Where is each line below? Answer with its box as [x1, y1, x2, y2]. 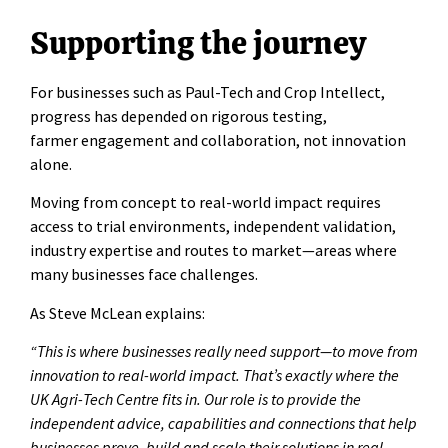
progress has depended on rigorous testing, [30, 105, 327, 126]
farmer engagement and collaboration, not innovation [30, 129, 406, 150]
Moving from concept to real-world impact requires [30, 192, 381, 213]
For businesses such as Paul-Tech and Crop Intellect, [30, 81, 385, 102]
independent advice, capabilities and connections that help [30, 412, 417, 433]
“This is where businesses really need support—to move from [30, 340, 418, 361]
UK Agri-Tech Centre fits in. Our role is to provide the [30, 388, 361, 409]
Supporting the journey [30, 21, 372, 64]
